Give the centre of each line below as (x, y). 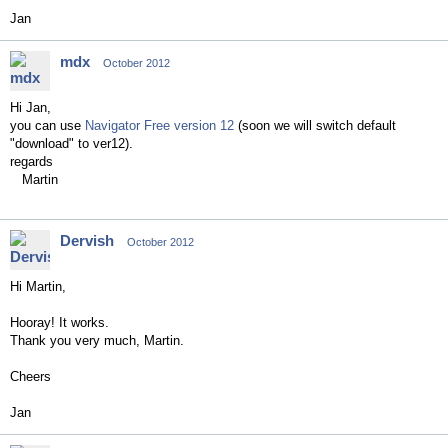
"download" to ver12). (71, 143)
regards (31, 161)
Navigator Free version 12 (159, 125)
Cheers (30, 376)
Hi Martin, (38, 286)
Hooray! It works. (59, 322)
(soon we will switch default (315, 125)
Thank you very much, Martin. (97, 340)
